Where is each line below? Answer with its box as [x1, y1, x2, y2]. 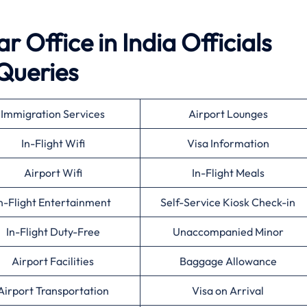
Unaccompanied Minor [172, 225, 284, 239]
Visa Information [186, 136, 269, 151]
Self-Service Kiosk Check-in [160, 195, 295, 210]
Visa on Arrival [192, 284, 264, 298]
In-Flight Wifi [21, 136, 85, 151]
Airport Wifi [23, 166, 82, 180]
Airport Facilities [12, 254, 94, 269]
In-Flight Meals [191, 166, 265, 180]
